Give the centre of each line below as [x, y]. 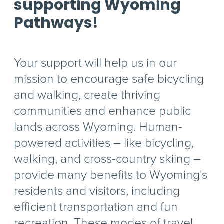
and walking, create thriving [87, 95]
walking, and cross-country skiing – [108, 159]
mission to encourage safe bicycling [109, 79]
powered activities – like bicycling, [104, 143]
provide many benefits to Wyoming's [111, 175]
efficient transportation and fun [96, 207]
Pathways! [56, 23]
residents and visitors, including [97, 191]
